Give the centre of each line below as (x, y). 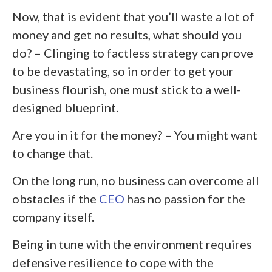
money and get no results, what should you (127, 34)
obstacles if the (56, 198)
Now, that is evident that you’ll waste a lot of (133, 16)
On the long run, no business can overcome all (136, 180)
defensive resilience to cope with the (113, 262)
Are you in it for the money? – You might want (135, 134)
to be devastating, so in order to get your (123, 71)
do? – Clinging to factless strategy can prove (133, 53)
